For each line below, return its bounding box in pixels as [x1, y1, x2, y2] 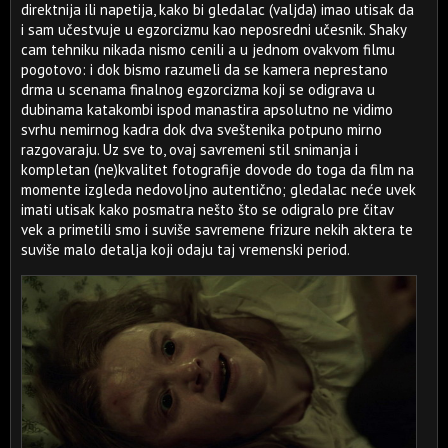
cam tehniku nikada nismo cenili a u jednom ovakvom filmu [21, 40, 395, 59]
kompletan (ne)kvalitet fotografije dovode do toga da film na [21, 160, 414, 179]
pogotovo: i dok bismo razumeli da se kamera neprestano [21, 60, 388, 79]
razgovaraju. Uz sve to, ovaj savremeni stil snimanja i [21, 140, 358, 159]
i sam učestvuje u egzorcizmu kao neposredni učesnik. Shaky [21, 20, 406, 39]
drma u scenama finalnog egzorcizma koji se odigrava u [21, 80, 375, 99]
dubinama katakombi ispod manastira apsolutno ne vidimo [21, 100, 393, 119]
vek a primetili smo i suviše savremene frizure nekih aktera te [21, 220, 413, 239]
